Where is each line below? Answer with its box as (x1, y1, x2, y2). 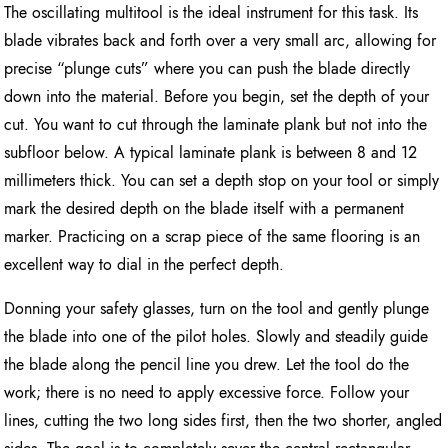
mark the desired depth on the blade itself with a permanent (4, 196, 405, 220)
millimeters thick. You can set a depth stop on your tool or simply (4, 168, 440, 192)
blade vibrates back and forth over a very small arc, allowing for (4, 28, 437, 52)
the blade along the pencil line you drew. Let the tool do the (4, 352, 410, 376)
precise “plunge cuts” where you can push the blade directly (4, 56, 411, 80)
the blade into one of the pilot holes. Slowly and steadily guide (4, 324, 429, 348)
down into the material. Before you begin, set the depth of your (4, 84, 430, 108)
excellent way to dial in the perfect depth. (4, 252, 285, 276)
